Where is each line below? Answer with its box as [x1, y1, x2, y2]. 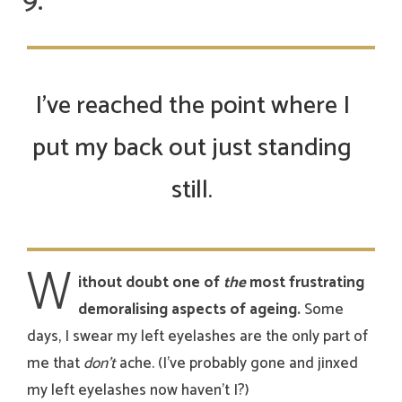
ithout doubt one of [78, 270, 223, 296]
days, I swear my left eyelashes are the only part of [27, 324, 368, 350]
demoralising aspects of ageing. [78, 297, 304, 323]
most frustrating [246, 270, 364, 296]
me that [27, 351, 83, 377]
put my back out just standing [32, 127, 352, 170]
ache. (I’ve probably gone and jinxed [116, 351, 358, 377]
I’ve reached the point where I [34, 85, 350, 127]
